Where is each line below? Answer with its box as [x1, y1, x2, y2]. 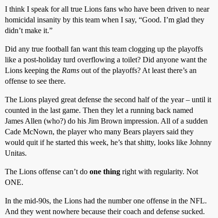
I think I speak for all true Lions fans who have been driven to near [5, 5, 209, 13]
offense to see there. [5, 77, 66, 85]
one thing [90, 167, 120, 176]
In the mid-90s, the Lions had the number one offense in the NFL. [5, 197, 207, 205]
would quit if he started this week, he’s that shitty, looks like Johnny [5, 138, 212, 146]
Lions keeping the [5, 66, 62, 74]
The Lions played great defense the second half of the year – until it [5, 95, 211, 104]
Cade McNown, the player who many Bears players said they [5, 127, 194, 136]
